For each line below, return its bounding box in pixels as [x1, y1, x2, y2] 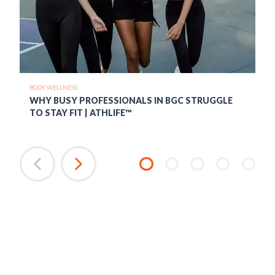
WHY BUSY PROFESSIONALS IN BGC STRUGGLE [29, 95, 233, 106]
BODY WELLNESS [29, 83, 77, 91]
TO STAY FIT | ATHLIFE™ [29, 107, 131, 118]
